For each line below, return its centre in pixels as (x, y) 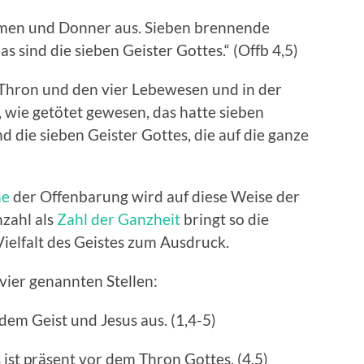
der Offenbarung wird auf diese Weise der (155, 197)
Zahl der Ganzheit (119, 219)
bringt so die (225, 219)
